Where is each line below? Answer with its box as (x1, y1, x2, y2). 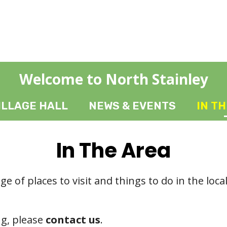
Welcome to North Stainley (19, 69, 208, 89)
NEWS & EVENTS (89, 99, 176, 112)
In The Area (56, 136, 171, 165)
